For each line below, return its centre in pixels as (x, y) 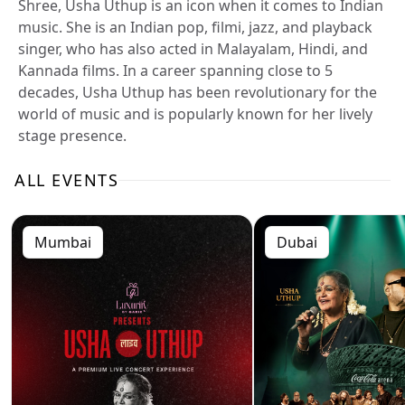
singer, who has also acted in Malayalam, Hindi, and (193, 49)
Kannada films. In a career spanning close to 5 (175, 71)
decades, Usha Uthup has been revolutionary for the (198, 92)
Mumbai (63, 242)
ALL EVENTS (66, 180)
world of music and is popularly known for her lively (195, 114)
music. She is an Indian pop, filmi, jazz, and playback (195, 27)
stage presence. (72, 136)
